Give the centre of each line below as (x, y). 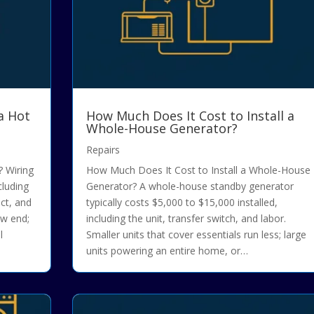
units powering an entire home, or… (167, 251)
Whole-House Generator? (162, 129)
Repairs (103, 150)
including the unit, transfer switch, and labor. (186, 219)
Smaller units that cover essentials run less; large (196, 235)
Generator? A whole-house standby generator (190, 186)
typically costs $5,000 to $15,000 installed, (182, 203)
